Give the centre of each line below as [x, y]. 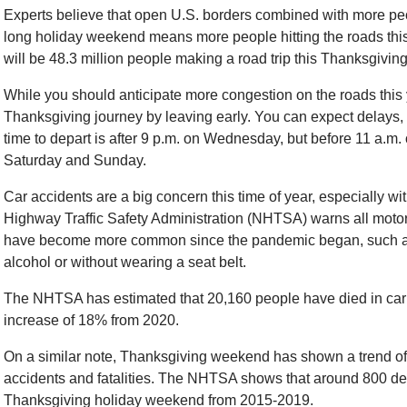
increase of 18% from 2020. [91, 320]
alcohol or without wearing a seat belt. [125, 262]
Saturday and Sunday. [75, 160]
